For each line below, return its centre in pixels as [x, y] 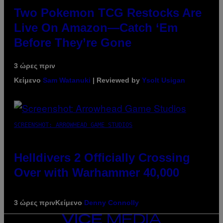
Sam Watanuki [67, 80]
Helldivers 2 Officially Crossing [102, 157]
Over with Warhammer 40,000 [97, 172]
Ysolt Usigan [164, 80]
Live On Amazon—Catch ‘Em [96, 27]
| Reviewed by [116, 80]
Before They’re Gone [73, 42]
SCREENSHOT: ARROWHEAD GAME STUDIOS [73, 125]
